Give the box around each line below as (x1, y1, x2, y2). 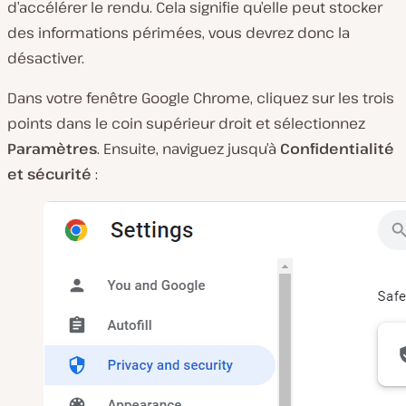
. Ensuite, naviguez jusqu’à (97, 139, 280, 159)
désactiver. (7, 48, 84, 69)
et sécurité (7, 164, 95, 185)
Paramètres (7, 139, 97, 159)
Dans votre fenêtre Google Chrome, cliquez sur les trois (7, 88, 394, 109)
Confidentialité (280, 139, 394, 159)
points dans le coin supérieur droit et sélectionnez (7, 113, 365, 134)
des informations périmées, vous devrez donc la (7, 23, 350, 43)
